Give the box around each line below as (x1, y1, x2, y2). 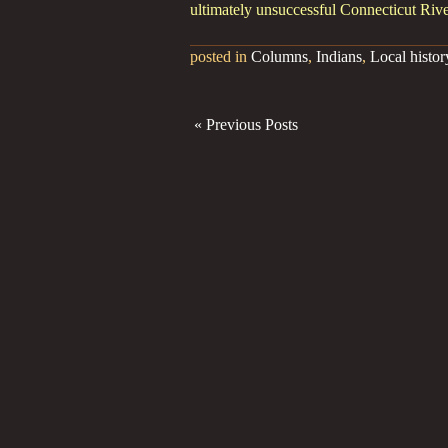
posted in (190, 48, 251, 65)
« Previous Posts (194, 116, 298, 133)
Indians (316, 48, 362, 65)
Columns (251, 48, 308, 65)
